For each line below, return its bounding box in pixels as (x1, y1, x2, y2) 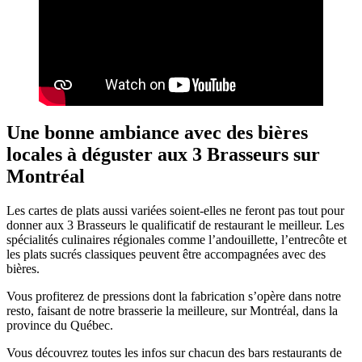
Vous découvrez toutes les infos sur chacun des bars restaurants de (6, 346, 342, 360)
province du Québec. (6, 318, 113, 333)
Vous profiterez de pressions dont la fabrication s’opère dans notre (6, 289, 341, 304)
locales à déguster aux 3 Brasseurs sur (6, 144, 320, 166)
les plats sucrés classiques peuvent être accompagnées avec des (6, 247, 326, 262)
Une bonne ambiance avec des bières (6, 122, 308, 144)
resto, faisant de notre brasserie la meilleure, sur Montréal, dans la (6, 304, 338, 318)
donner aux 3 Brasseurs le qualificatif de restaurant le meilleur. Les (6, 218, 344, 233)
